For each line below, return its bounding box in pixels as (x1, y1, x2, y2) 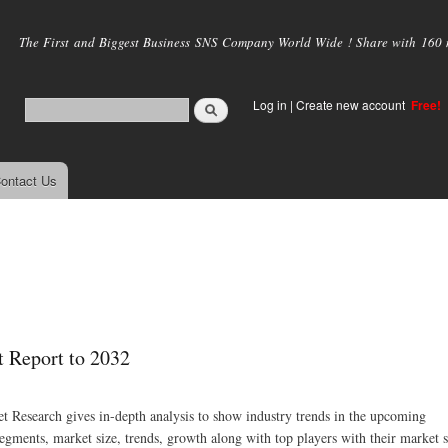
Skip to (160, 2, 202, 21)
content (160, 46, 204, 65)
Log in (253, 96, 287, 113)
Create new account (296, 96, 408, 113)
